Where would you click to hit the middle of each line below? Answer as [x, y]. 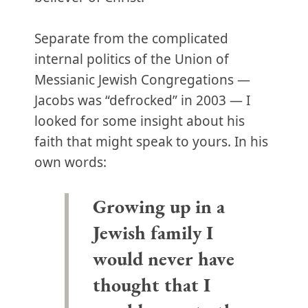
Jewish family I [153, 232]
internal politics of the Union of [132, 59]
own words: [70, 162]
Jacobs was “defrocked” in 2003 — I [142, 100]
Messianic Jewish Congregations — [142, 80]
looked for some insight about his [140, 121]
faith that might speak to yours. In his [151, 142]
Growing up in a [158, 206]
